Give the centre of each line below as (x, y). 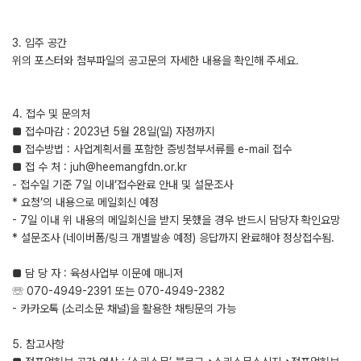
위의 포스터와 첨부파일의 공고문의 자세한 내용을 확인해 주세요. (156, 60)
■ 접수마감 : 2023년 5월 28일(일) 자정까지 (113, 131)
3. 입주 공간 (39, 43)
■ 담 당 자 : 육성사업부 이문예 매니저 (98, 273)
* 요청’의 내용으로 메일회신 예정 (85, 202)
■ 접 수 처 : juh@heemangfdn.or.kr (100, 167)
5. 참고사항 (38, 344)
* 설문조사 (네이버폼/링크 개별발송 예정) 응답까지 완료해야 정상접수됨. (173, 238)
